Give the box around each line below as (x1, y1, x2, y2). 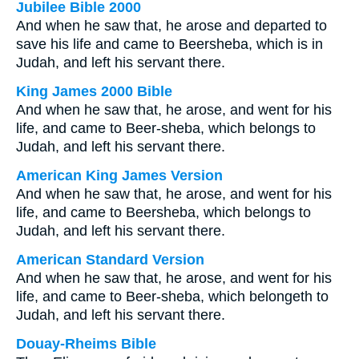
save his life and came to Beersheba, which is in (16, 36, 323, 52)
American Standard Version (16, 252, 204, 268)
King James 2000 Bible (16, 83, 172, 99)
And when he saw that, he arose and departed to (16, 18, 327, 34)
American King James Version (16, 167, 223, 184)
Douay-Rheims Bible (16, 336, 156, 352)
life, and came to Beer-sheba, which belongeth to (16, 288, 329, 305)
